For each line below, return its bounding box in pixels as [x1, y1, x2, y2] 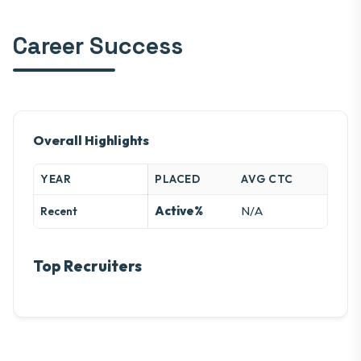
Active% [155, 203, 203, 219]
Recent [40, 204, 77, 219]
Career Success [13, 31, 183, 61]
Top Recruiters [33, 256, 142, 276]
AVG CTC [241, 172, 293, 187]
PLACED [155, 172, 200, 187]
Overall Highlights [33, 132, 149, 149]
